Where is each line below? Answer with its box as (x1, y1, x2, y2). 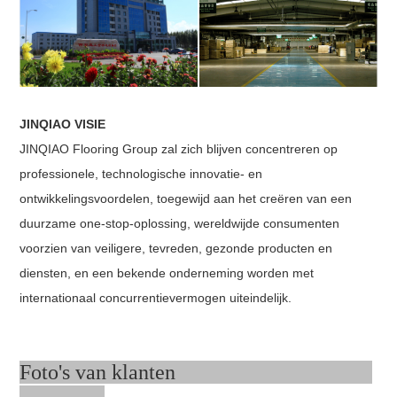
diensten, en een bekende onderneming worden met (19, 265, 315, 280)
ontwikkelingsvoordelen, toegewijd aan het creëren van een (19, 191, 353, 206)
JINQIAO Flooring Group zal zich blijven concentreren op (19, 141, 339, 156)
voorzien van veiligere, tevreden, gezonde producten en (19, 240, 333, 255)
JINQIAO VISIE (19, 116, 106, 131)
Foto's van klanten (19, 360, 373, 384)
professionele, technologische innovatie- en (19, 166, 263, 181)
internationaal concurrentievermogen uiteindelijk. (19, 290, 292, 305)
